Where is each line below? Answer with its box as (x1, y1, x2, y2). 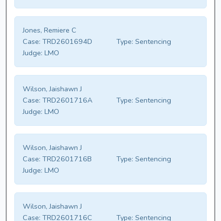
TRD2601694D (40, 37, 92, 47)
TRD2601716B (40, 154, 92, 164)
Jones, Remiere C (23, 25, 76, 36)
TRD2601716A (40, 95, 92, 106)
